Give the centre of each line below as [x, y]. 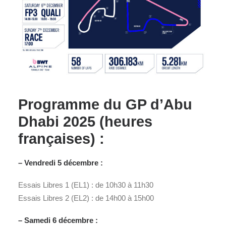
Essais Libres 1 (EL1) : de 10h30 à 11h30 [86, 185]
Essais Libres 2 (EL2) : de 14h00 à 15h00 [86, 198]
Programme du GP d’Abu [105, 104]
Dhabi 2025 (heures [85, 121]
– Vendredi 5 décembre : [61, 162]
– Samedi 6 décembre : [59, 220]
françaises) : [61, 138]
